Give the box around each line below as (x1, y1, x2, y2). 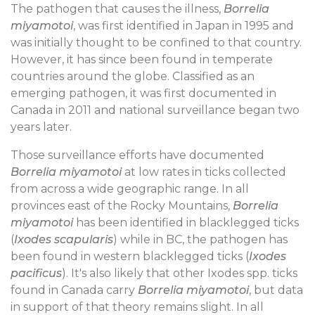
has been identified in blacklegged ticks (73, 215, 299, 229)
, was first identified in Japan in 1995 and (73, 18, 294, 32)
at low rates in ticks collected (122, 165, 286, 179)
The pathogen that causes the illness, (11, 1, 224, 15)
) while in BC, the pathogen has (113, 232, 288, 246)
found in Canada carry (11, 283, 138, 297)
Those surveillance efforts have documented (11, 148, 264, 162)
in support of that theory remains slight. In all (11, 300, 264, 314)
